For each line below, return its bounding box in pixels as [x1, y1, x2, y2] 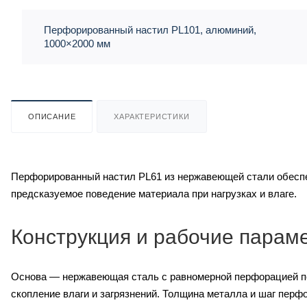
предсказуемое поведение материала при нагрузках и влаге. [11, 188, 297, 199]
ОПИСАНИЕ [28, 112, 76, 121]
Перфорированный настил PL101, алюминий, [44, 24, 256, 36]
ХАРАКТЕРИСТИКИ [114, 112, 190, 121]
